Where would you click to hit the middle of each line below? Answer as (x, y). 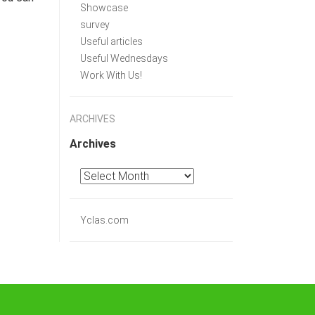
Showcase (104, 8)
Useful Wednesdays (124, 58)
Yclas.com (104, 220)
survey (95, 25)
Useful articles (111, 41)
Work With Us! (111, 75)
